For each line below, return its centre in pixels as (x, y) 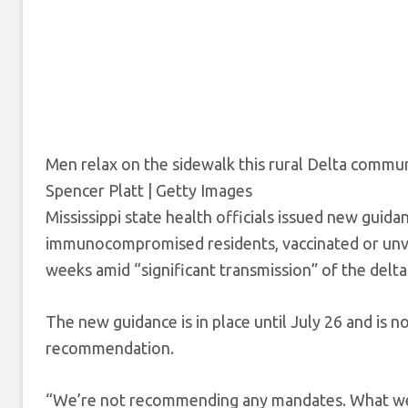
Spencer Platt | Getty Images (149, 190)
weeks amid (88, 269)
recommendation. (110, 347)
